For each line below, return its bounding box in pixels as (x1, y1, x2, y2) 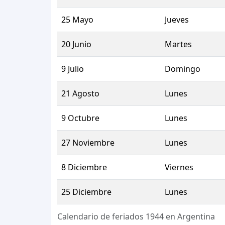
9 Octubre (61, 113, 99, 124)
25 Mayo (61, 14, 93, 26)
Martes (165, 39, 192, 50)
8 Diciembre (61, 162, 107, 173)
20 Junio (61, 39, 91, 50)
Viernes (165, 162, 193, 173)
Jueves (165, 14, 189, 26)
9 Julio (61, 63, 84, 75)
